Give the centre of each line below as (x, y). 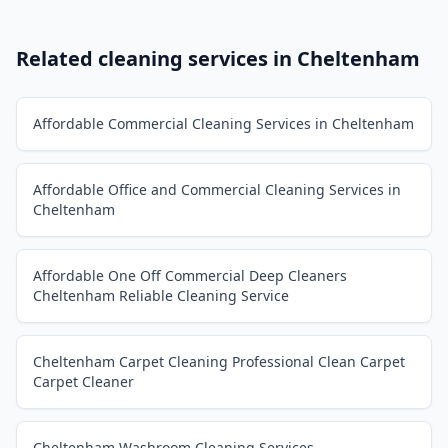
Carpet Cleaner (83, 381)
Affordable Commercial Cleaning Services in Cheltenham (223, 123)
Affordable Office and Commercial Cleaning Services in (217, 189)
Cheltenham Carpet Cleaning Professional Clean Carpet (219, 361)
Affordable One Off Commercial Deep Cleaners (190, 275)
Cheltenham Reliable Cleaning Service (161, 295)
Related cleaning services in (156, 58)
